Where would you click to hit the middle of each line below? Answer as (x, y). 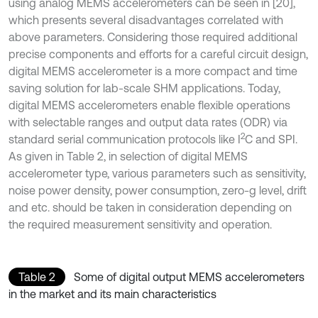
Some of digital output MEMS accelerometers (189, 277)
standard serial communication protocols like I (125, 139)
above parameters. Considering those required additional (153, 37)
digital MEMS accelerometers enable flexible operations (149, 105)
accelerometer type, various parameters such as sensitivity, (157, 173)
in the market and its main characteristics (113, 294)
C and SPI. (271, 139)
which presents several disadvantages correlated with (146, 20)
